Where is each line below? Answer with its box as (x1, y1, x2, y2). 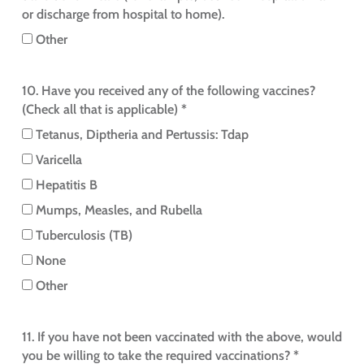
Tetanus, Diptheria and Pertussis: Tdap (35, 127, 249, 143)
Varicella (35, 152, 82, 168)
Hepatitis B (35, 177, 97, 193)
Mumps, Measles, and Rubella (35, 202, 202, 219)
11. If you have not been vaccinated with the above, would (21, 329, 342, 345)
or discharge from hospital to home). (21, 6, 224, 23)
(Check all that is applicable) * (21, 102, 187, 118)
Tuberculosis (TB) (35, 227, 132, 244)
